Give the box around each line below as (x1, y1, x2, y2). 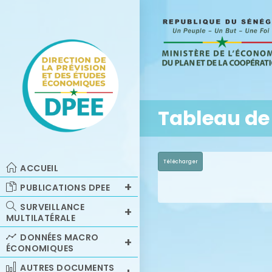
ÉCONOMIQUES (6, 242, 74, 254)
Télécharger (163, 157, 198, 165)
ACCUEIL (20, 162, 59, 174)
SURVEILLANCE (20, 201, 85, 213)
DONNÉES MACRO (20, 231, 99, 243)
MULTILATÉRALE (6, 212, 76, 224)
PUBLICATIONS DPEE (20, 182, 110, 194)
